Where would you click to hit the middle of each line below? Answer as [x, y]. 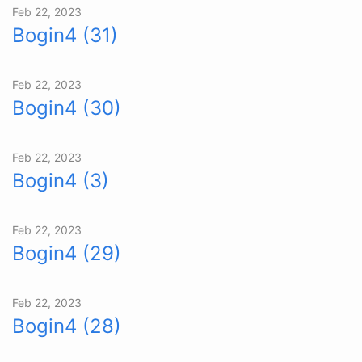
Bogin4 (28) [67, 326]
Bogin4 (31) [65, 35]
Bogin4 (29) [67, 253]
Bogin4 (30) [67, 107]
